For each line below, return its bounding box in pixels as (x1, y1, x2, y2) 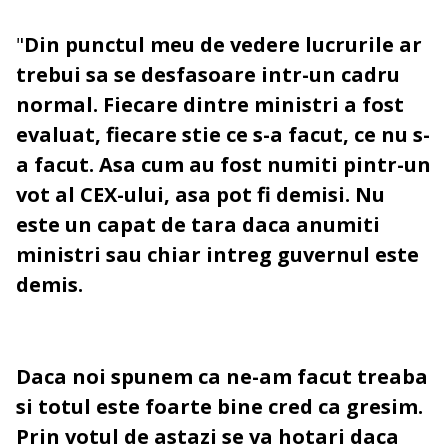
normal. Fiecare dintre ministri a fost (16, 91, 404, 119)
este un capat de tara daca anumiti (16, 211, 380, 239)
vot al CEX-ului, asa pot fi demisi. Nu (16, 181, 385, 209)
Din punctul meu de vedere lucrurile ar (24, 31, 422, 59)
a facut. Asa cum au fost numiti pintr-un (16, 151, 431, 179)
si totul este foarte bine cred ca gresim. (16, 393, 423, 421)
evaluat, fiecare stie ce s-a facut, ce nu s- (16, 121, 430, 149)
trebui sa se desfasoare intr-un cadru (16, 61, 400, 89)
